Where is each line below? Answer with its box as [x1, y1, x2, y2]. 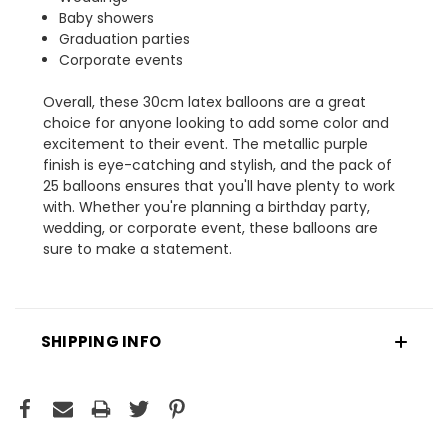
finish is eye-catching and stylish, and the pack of [43, 155, 392, 176]
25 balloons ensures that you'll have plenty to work [43, 176, 395, 197]
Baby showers [59, 8, 155, 29]
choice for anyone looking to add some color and [43, 113, 389, 134]
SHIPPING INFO [40, 331, 162, 353]
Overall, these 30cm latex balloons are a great [43, 92, 366, 113]
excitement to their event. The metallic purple [43, 134, 368, 155]
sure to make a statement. [43, 239, 232, 260]
